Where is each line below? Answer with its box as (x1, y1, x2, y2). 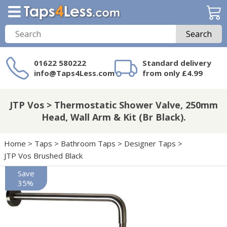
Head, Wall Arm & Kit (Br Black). (41, 111, 186, 123)
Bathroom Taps (61, 138, 116, 148)
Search (186, 28, 212, 40)
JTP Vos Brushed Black (4, 150, 83, 161)
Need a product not (88, 88, 164, 99)
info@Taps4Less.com (34, 67, 115, 78)
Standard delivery (142, 57, 211, 68)
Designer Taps (124, 138, 176, 148)
